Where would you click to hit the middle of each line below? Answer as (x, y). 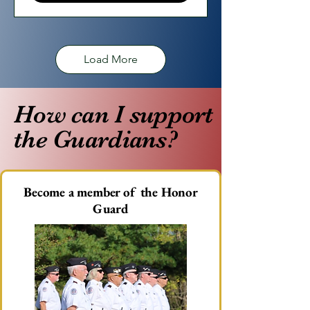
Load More (111, 60)
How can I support (113, 115)
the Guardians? (95, 139)
